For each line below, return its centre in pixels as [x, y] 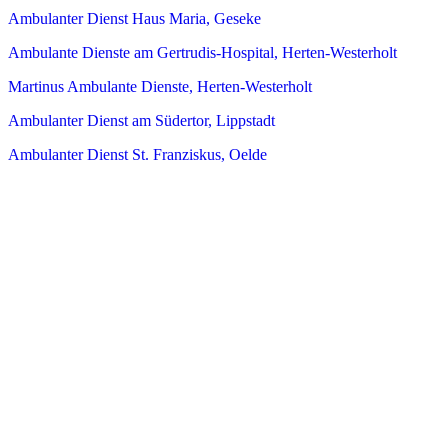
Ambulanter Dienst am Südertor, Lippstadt [141, 120]
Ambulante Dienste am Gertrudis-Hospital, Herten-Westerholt [202, 52]
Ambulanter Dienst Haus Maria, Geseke [134, 18]
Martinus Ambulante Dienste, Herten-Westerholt [160, 86]
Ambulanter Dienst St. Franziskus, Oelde [137, 154]
